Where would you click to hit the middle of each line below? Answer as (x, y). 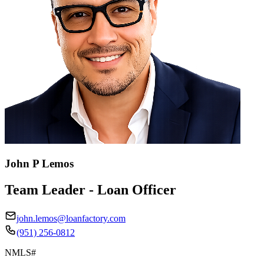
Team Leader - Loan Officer (90, 189)
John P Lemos (39, 163)
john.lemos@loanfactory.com (71, 218)
